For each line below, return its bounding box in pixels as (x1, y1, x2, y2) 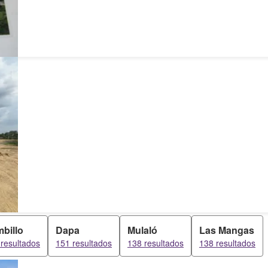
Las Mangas (199, 223, 254, 237)
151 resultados (56, 237, 112, 249)
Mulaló (127, 223, 157, 237)
